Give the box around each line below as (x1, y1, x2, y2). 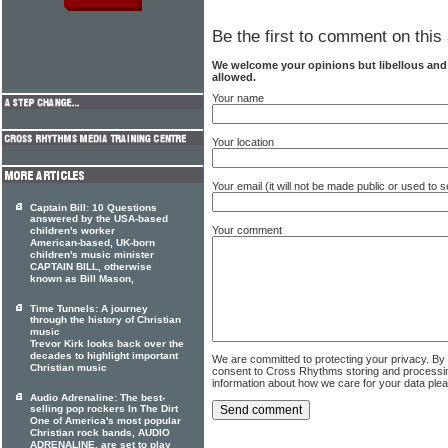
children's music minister (30, 249, 154, 261)
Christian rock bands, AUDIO (30, 427, 170, 439)
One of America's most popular (30, 415, 181, 427)
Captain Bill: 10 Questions (30, 202, 157, 213)
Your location (212, 135, 274, 148)
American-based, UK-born (30, 237, 155, 249)
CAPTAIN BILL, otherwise (30, 261, 152, 273)
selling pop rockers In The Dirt (30, 403, 178, 415)
